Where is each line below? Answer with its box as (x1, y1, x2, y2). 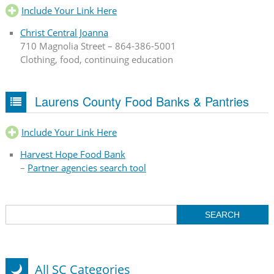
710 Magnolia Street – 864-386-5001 (20, 39, 176, 52)
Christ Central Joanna (20, 26, 108, 39)
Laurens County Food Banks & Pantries (34, 92, 249, 110)
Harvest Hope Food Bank (20, 148, 125, 161)
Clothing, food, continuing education (20, 53, 173, 65)
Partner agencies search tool (27, 161, 146, 174)
